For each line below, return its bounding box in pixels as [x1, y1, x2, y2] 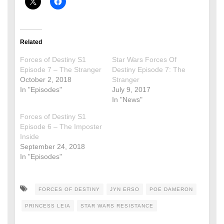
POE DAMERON [149, 186, 193, 192]
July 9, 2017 [112, 85, 150, 93]
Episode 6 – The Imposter [20, 122, 102, 130]
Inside [20, 132, 39, 140]
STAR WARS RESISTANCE [80, 202, 153, 208]
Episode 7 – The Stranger [20, 65, 101, 73]
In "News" [112, 95, 142, 103]
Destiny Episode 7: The [112, 65, 185, 73]
